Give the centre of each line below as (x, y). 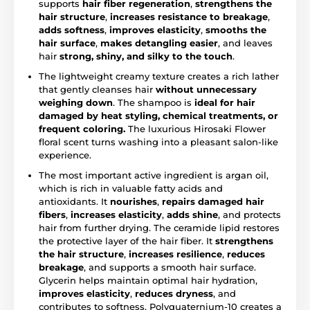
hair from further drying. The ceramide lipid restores (159, 227)
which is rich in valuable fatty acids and (131, 188)
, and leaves (245, 43)
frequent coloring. (82, 128)
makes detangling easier (159, 43)
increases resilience (175, 254)
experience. (65, 155)
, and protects (249, 214)
